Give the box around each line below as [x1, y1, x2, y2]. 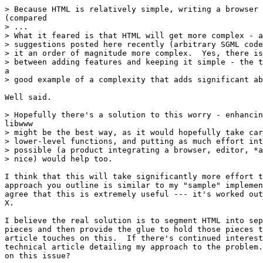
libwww [5, 119, 33, 129]
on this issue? [5, 251, 70, 261]
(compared [5, 14, 47, 23]
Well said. [5, 93, 52, 102]
